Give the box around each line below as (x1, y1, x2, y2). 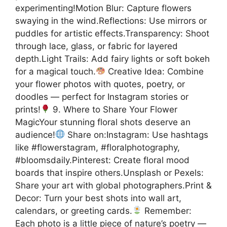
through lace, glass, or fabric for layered (15, 41, 178, 51)
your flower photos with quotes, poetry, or (15, 79, 185, 89)
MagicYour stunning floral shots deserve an (15, 117, 191, 127)
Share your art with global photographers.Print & (15, 180, 212, 191)
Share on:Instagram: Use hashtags (65, 129, 209, 140)
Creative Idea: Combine (105, 66, 204, 77)
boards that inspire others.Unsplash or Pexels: (15, 167, 204, 178)
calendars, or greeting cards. (15, 205, 132, 216)
